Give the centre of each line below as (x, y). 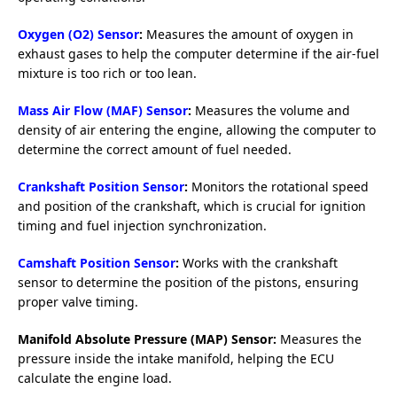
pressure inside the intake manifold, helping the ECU (176, 358)
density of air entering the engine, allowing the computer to (197, 129)
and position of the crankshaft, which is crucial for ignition (192, 206)
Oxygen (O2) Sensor (78, 34)
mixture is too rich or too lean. (107, 73)
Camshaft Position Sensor (97, 262)
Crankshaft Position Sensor (101, 186)
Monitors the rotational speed (278, 186)
